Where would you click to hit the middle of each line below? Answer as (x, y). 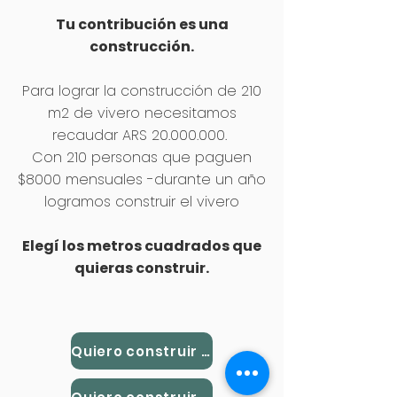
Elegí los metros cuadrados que (142, 246)
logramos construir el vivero (142, 202)
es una (203, 24)
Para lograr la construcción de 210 (142, 91)
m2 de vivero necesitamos (142, 113)
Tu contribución (117, 24)
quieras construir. (142, 268)
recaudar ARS (102, 135)
